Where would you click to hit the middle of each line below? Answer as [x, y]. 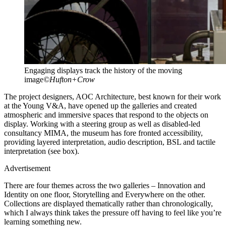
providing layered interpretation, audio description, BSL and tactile [110, 142]
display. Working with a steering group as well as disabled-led [102, 124]
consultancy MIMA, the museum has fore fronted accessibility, [103, 133]
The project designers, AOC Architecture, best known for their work [112, 97]
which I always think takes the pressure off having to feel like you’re [113, 213]
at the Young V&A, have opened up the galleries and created [100, 106]
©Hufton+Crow [69, 80]
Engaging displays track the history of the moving [103, 71]
